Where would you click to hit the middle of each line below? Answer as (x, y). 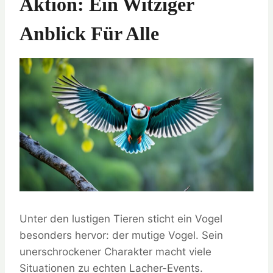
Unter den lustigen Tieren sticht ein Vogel (121, 219)
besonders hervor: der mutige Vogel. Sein (121, 236)
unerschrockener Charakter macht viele (115, 252)
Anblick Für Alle (89, 33)
